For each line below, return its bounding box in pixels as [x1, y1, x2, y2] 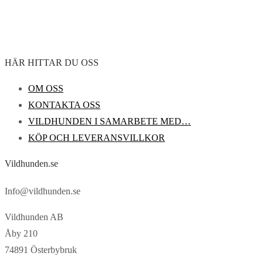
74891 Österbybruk [5, 245, 77, 255]
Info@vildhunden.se [5, 186, 80, 197]
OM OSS [28, 83, 63, 94]
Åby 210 [5, 228, 38, 239]
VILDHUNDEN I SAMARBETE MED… [28, 116, 191, 127]
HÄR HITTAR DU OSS [5, 58, 99, 68]
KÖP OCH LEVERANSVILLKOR [28, 133, 165, 143]
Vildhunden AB [5, 212, 63, 222]
